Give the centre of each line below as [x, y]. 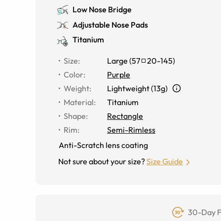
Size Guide [165, 161]
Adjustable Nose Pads [110, 25]
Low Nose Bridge [102, 9]
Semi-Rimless [131, 130]
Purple [119, 74]
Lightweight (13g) [137, 88]
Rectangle [125, 116]
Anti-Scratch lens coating [103, 145]
